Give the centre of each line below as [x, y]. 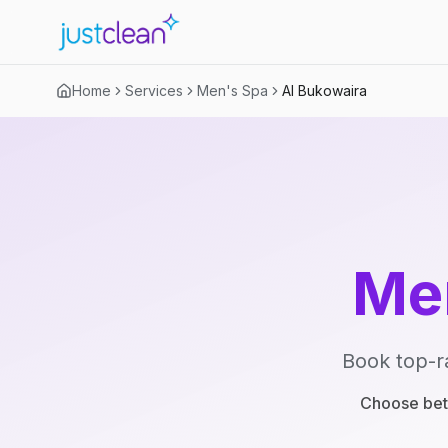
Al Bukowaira [324, 90]
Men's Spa [232, 90]
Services [154, 90]
